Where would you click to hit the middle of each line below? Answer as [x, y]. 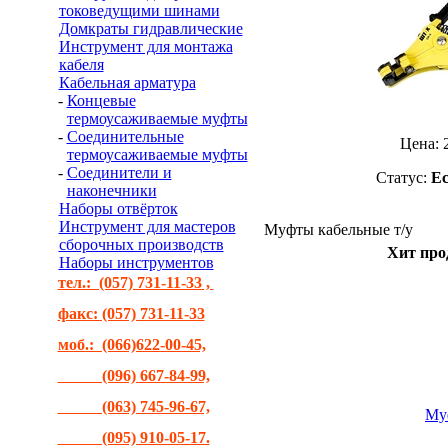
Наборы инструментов [136, 262]
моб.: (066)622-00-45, [131, 344]
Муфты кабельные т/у [338, 229]
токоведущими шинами [139, 10]
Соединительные [125, 136]
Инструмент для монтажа [145, 46]
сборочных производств [141, 244]
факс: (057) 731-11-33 [131, 313]
